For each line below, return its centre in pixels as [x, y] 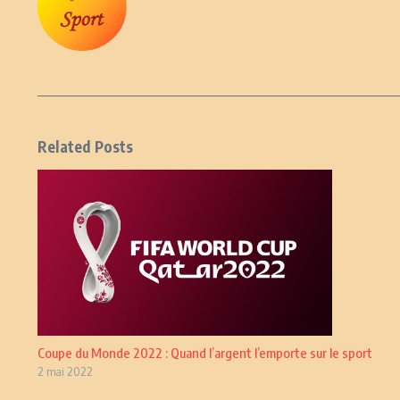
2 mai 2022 [65, 371]
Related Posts [86, 146]
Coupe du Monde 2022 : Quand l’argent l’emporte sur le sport [205, 352]
